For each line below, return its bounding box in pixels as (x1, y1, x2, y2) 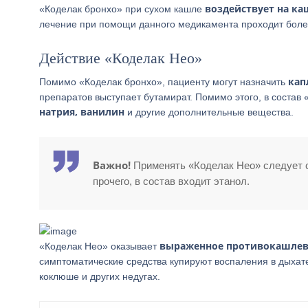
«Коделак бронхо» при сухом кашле (39, 3, 205, 14)
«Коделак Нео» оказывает (39, 241, 159, 252)
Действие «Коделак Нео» (39, 49, 202, 67)
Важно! (93, 158, 131, 172)
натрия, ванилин (39, 105, 124, 118)
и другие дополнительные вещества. (124, 107, 294, 118)
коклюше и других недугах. (39, 271, 160, 282)
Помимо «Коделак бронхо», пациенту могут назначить (39, 76, 288, 87)
